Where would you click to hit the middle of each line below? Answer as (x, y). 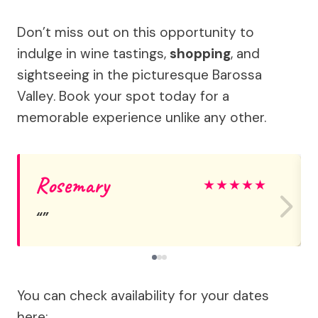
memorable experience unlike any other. (142, 117)
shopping (200, 53)
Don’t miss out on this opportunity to (136, 32)
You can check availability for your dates (143, 295)
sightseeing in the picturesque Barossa (139, 75)
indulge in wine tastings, (93, 53)
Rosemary (72, 185)
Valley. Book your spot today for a (123, 96)
